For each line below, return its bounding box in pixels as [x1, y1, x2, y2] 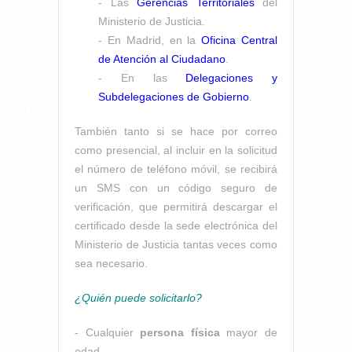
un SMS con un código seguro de [75, 181, 277, 194]
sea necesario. [75, 256, 148, 269]
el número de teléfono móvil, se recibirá [75, 162, 277, 175]
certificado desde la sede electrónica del [75, 218, 277, 232]
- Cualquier [75, 325, 141, 339]
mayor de [219, 325, 278, 339]
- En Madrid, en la [98, 33, 202, 46]
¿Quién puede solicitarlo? [75, 291, 202, 304]
